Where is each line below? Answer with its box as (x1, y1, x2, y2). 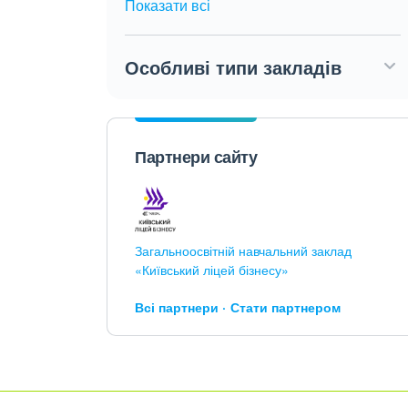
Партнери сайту (135, 145, 257, 168)
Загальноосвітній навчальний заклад (135, 241, 352, 260)
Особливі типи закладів (125, 54, 342, 80)
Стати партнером (230, 298, 341, 316)
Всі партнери (135, 298, 219, 316)
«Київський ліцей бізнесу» (135, 260, 289, 279)
